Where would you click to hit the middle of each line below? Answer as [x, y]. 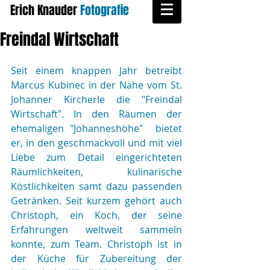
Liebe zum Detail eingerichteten [96, 157]
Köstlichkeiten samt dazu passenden [96, 186]
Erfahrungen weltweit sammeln [96, 230]
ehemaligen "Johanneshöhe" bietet [96, 128]
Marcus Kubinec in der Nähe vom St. [96, 85]
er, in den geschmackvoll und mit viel [96, 143]
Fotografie [105, 10]
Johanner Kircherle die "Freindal [96, 99]
